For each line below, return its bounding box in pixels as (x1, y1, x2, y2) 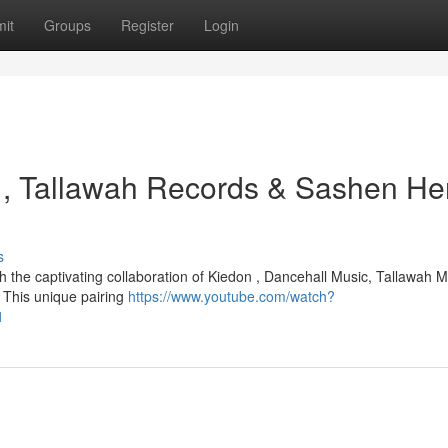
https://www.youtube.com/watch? (128, 286, 335, 306)
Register (121, 15, 174, 35)
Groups (44, 15, 91, 35)
